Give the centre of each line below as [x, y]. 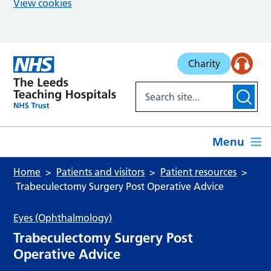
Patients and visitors [101, 172]
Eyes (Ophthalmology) [63, 218]
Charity [204, 64]
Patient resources [199, 172]
